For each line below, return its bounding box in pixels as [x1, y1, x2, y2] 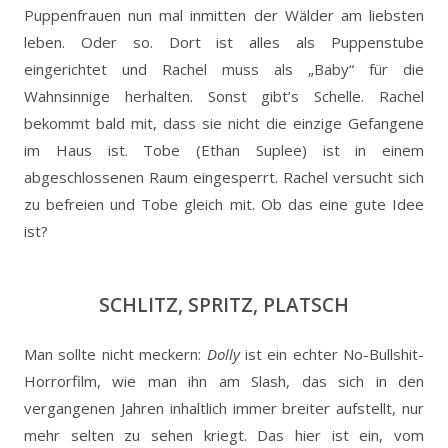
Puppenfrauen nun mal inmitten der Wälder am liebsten [24, 4, 424, 25]
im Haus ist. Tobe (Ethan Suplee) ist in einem [24, 139, 424, 160]
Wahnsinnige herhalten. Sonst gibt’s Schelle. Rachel [24, 85, 424, 106]
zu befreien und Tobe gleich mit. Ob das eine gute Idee [24, 193, 424, 214]
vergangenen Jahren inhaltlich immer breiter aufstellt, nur [24, 397, 424, 418]
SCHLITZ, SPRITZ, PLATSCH [99, 291, 349, 318]
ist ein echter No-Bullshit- [239, 343, 424, 364]
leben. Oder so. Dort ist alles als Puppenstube [24, 31, 424, 52]
